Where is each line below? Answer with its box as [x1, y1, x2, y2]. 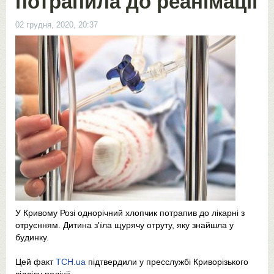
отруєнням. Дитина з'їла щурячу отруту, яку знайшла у [15, 220, 234, 230]
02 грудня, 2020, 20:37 [15, 20, 98, 29]
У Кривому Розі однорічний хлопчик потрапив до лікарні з [15, 208, 245, 218]
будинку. [15, 232, 49, 242]
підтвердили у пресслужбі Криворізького [86, 257, 248, 267]
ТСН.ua [56, 257, 86, 267]
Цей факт [15, 257, 56, 267]
